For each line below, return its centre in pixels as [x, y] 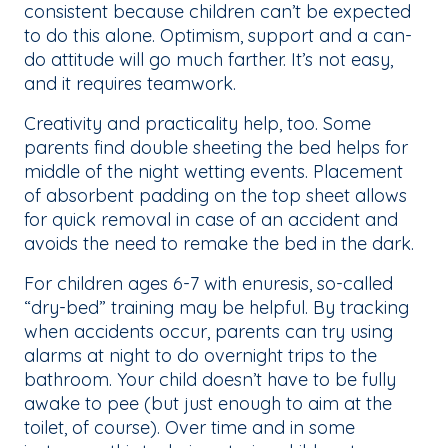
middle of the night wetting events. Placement [213, 172]
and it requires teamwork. [132, 84]
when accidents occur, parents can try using [208, 332]
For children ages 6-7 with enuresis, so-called [208, 284]
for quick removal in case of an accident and [211, 220]
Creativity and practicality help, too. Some [197, 124]
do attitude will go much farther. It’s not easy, [208, 60]
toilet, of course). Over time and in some [189, 428]
